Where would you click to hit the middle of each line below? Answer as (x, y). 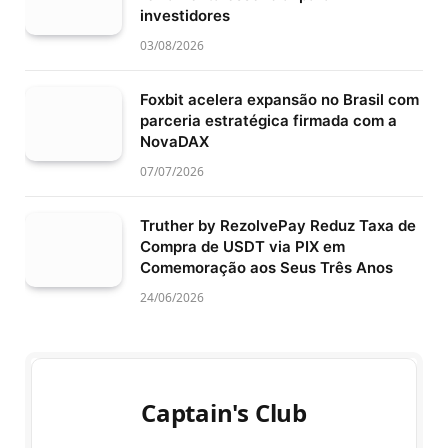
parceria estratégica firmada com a (268, 120)
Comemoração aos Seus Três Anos (266, 267)
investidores (185, 15)
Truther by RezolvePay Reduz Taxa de (278, 225)
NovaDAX (174, 141)
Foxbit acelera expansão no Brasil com (279, 99)
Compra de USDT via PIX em (242, 246)
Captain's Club (224, 412)
